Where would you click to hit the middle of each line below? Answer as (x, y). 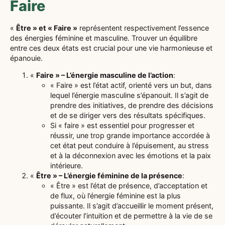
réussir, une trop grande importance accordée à (130, 136)
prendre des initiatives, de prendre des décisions (132, 105)
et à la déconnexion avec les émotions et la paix (131, 156)
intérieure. (67, 166)
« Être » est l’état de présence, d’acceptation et (129, 186)
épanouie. (26, 58)
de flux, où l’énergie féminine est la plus (116, 196)
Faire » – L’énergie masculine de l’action (105, 75)
